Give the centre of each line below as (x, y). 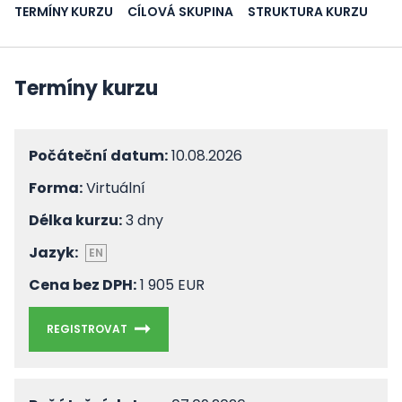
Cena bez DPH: (83, 285)
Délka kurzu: (75, 220)
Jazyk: (53, 253)
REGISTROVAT (87, 329)
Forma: (56, 188)
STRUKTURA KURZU (308, 12)
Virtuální (114, 188)
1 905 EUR (170, 285)
